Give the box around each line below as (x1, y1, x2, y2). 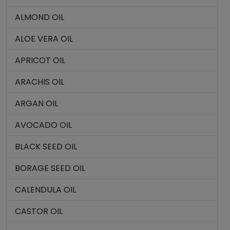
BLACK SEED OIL (15, 141, 77, 152)
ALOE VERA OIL (15, 33, 73, 45)
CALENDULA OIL (15, 184, 76, 196)
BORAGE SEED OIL (15, 162, 85, 174)
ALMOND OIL (15, 11, 64, 23)
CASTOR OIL (15, 205, 63, 217)
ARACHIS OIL (15, 76, 64, 88)
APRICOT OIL (15, 54, 65, 66)
